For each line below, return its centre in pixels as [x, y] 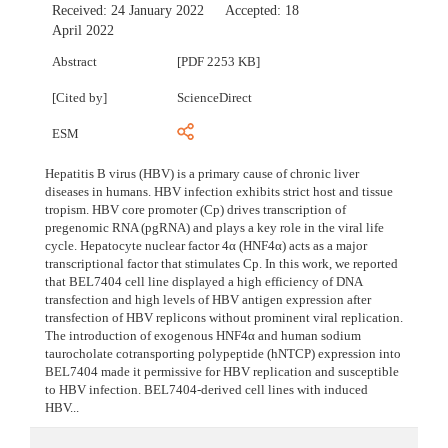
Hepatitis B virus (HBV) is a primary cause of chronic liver [202, 174]
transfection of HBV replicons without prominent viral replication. [224, 318]
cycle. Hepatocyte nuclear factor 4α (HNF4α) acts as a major [206, 246]
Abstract [75, 62]
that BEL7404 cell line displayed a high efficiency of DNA [203, 282]
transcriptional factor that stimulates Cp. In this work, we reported [221, 264]
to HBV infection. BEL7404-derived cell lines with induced [206, 390]
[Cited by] [80, 98]
